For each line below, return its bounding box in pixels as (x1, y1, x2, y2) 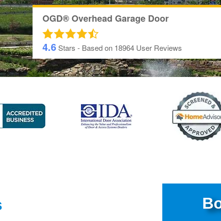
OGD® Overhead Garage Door (42, 12, 169, 25)
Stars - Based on (56, 42, 114, 53)
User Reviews (136, 42, 182, 53)
